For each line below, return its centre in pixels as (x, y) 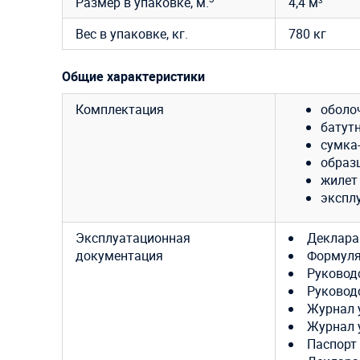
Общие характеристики (133, 76)
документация (119, 255)
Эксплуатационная (133, 237)
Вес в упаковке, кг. (132, 33)
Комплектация (120, 109)
